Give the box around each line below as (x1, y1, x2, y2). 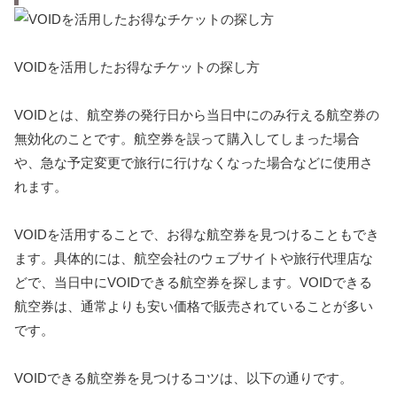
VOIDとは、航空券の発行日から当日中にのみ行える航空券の (14, 106, 379, 122)
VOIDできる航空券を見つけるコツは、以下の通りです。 (14, 370, 353, 385)
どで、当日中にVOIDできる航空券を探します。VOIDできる (14, 274, 372, 290)
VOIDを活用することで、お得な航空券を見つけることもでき (14, 226, 379, 242)
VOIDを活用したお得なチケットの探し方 (14, 58, 260, 74)
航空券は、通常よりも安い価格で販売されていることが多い (14, 298, 373, 314)
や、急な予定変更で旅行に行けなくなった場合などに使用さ (14, 154, 373, 170)
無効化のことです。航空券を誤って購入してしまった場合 (14, 130, 360, 146)
